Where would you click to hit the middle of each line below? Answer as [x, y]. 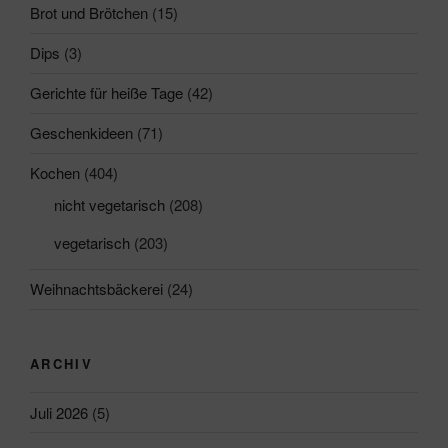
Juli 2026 [59, 412]
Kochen [55, 173]
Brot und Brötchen [89, 13]
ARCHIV [62, 363]
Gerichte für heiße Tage [106, 93]
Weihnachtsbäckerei [96, 289]
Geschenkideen [81, 133]
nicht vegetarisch [109, 204]
